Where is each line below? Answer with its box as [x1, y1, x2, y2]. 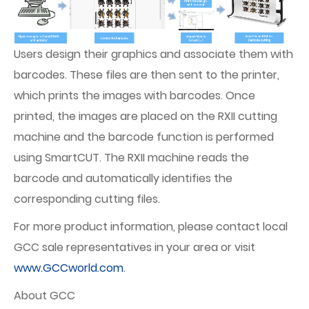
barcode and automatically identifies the [14, 170, 232, 187]
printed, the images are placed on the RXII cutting [14, 108, 277, 125]
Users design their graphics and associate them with [14, 46, 293, 63]
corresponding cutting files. [14, 191, 160, 208]
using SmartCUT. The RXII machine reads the [14, 150, 249, 166]
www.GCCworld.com [14, 260, 123, 277]
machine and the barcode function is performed [14, 129, 274, 146]
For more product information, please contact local [14, 219, 288, 235]
